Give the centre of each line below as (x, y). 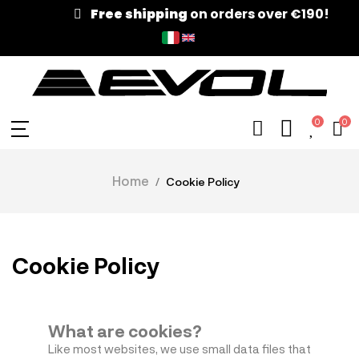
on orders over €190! (226, 14)
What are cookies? (125, 331)
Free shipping (106, 14)
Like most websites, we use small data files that (179, 349)
